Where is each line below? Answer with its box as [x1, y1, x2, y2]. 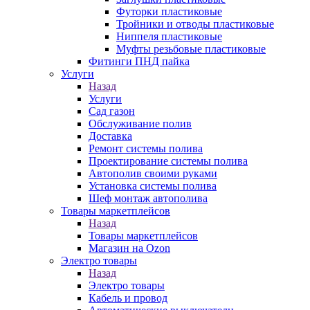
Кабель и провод [89, 292, 167, 304]
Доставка [89, 130, 132, 142]
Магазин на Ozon [89, 242, 170, 254]
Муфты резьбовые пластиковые [116, 43, 266, 55]
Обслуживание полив [89, 118, 192, 129]
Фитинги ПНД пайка [89, 55, 190, 67]
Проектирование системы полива [89, 155, 248, 167]
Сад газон [89, 105, 135, 117]
